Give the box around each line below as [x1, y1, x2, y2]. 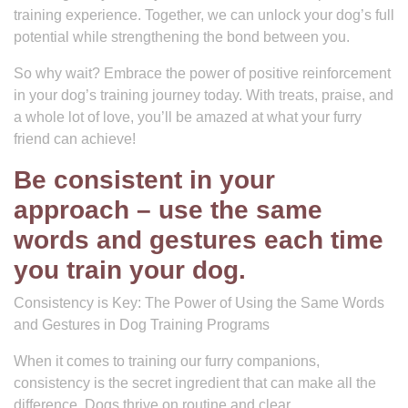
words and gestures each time [14, 226, 383, 254]
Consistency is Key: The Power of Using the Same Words [14, 295, 384, 311]
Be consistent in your [14, 166, 275, 194]
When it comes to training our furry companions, [14, 353, 320, 369]
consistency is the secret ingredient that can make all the [14, 375, 376, 391]
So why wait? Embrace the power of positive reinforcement [14, 66, 391, 81]
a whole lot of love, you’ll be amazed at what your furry [14, 109, 362, 125]
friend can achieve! [14, 131, 136, 147]
